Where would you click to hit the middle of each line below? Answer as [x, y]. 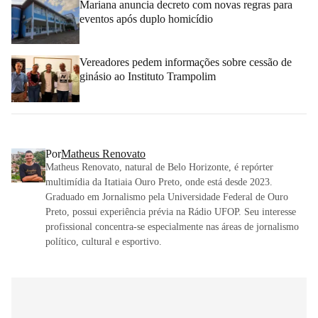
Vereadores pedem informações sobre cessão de [186, 62]
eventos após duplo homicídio [146, 18]
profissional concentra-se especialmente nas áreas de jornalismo [172, 226]
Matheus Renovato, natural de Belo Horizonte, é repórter [159, 167]
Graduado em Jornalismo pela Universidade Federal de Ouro [167, 197]
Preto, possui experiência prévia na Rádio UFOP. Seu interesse [171, 212]
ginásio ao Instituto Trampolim [148, 77]
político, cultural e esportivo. [104, 241]
